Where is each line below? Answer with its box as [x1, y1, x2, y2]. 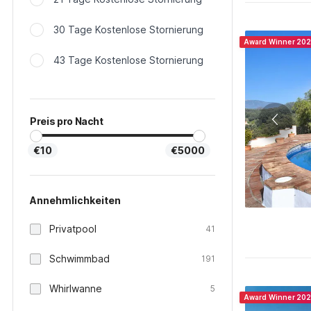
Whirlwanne [49, 283, 102, 294]
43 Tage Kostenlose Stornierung [53, 54, 203, 66]
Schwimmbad [49, 253, 110, 264]
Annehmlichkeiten [30, 194, 121, 206]
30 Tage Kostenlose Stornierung [53, 24, 203, 35]
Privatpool [49, 223, 96, 235]
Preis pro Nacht [30, 115, 103, 127]
